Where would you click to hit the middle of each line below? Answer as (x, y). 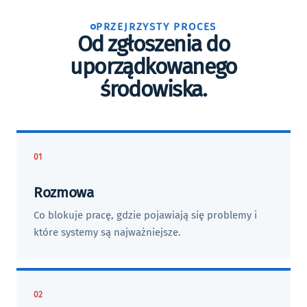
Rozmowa (64, 193)
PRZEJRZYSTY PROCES (156, 27)
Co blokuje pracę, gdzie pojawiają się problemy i (145, 215)
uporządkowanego (153, 66)
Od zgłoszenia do (153, 44)
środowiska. (153, 89)
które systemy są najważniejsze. (107, 232)
